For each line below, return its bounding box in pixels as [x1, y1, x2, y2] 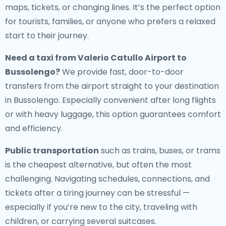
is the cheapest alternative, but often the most [5, 159, 192, 171]
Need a [5, 52, 36, 64]
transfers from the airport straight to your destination [5, 80, 219, 92]
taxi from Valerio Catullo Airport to [36, 52, 187, 64]
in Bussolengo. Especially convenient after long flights [5, 94, 216, 106]
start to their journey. [5, 30, 89, 41]
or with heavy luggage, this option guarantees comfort [5, 108, 221, 120]
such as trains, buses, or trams [99, 145, 220, 156]
